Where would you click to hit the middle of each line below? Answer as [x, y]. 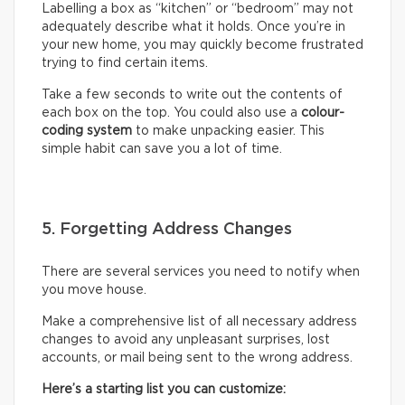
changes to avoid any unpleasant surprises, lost [186, 340]
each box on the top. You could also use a [171, 113]
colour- [323, 113]
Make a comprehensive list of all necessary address [199, 322]
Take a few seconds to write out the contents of [192, 95]
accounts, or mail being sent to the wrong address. [197, 358]
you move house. [94, 291]
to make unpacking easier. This [228, 132]
